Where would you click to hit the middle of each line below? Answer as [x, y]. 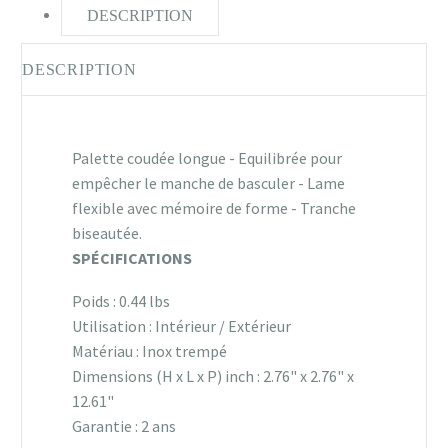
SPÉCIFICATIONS [132, 258]
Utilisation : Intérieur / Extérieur [181, 326]
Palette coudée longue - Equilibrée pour [207, 158]
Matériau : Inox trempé [149, 351]
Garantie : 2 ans [124, 426]
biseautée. [107, 233]
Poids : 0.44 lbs [121, 301]
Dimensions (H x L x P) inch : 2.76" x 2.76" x [213, 376]
